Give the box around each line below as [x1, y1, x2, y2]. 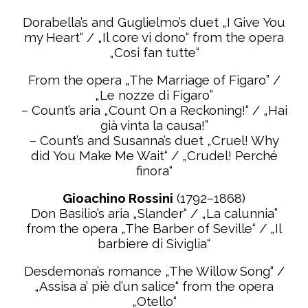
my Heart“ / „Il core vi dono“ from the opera [24, 30, 284, 45]
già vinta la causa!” [100, 118, 208, 133]
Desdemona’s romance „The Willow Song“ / [23, 263, 285, 278]
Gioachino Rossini [63, 190, 173, 206]
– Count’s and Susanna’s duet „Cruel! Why [29, 133, 279, 148]
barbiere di [98, 236, 166, 251]
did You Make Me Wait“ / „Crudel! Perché [30, 148, 278, 163]
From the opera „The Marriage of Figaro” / [27, 72, 280, 87]
